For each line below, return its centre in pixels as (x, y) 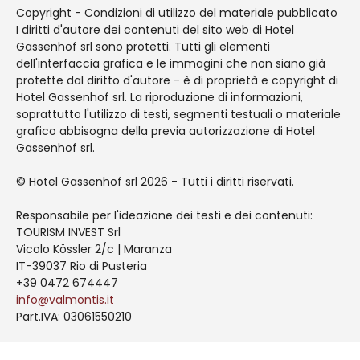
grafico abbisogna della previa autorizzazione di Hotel (166, 131)
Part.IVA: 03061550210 (74, 317)
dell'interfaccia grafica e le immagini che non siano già (171, 64)
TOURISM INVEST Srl (68, 233)
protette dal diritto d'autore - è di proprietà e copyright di (177, 81)
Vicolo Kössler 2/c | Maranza (94, 250)
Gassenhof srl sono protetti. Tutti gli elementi (143, 47)
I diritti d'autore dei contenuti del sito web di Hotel (155, 30)
